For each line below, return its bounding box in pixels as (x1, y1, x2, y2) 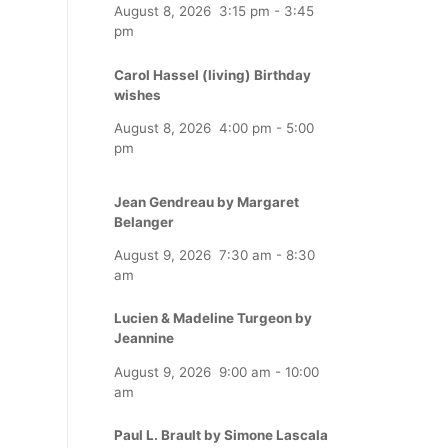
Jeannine (114, 330, 174, 347)
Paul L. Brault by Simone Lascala (114, 427, 328, 444)
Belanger (114, 213, 174, 230)
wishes (114, 86, 161, 103)
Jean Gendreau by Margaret (114, 193, 299, 210)
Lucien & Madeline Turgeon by (114, 310, 312, 327)
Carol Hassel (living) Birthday (114, 66, 311, 83)
